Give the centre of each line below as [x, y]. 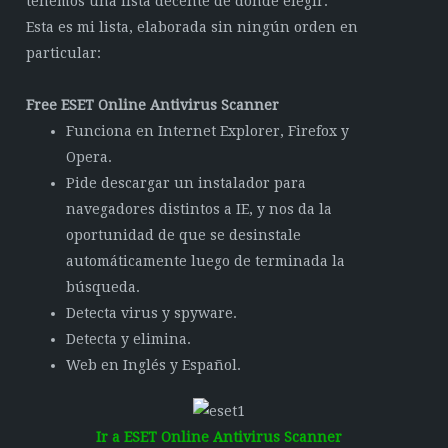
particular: [64, 53]
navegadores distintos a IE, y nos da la [199, 209]
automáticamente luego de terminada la [206, 261]
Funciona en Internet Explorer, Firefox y [208, 131]
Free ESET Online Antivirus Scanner [153, 105]
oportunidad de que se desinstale [184, 235]
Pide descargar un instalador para [186, 183]
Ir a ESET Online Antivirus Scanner [219, 437]
